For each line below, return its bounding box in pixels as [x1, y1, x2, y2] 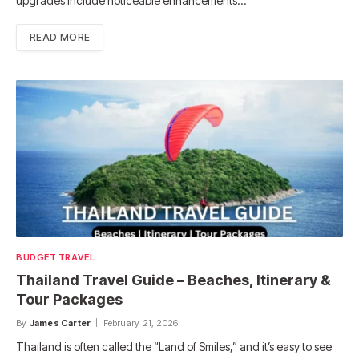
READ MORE [30, 31, 91, 44]
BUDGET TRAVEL [16, 251, 95, 263]
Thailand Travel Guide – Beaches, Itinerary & [16, 271, 330, 288]
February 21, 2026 [103, 317, 179, 329]
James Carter [29, 317, 91, 329]
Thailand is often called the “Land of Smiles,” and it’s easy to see [16, 339, 332, 353]
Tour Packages [16, 290, 123, 308]
